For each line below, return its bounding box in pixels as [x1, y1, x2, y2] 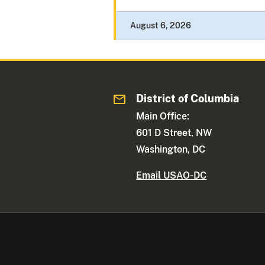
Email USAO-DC [136, 170, 207, 182]
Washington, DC [136, 144, 206, 156]
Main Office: [136, 111, 190, 122]
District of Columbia [136, 92, 240, 105]
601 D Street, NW [136, 127, 212, 139]
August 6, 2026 [130, 21, 191, 31]
